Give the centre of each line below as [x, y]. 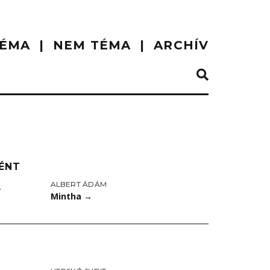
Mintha [67, 196]
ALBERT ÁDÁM [79, 184]
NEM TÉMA [92, 45]
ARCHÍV [181, 45]
